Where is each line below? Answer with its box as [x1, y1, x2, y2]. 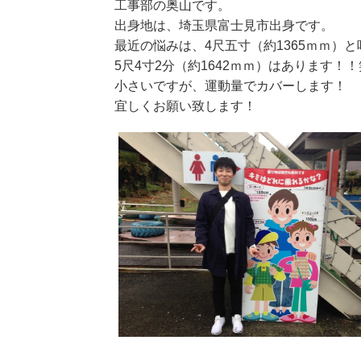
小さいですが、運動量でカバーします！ [114, 79, 346, 93]
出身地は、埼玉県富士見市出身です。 [114, 19, 334, 32]
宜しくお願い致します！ [114, 99, 256, 113]
